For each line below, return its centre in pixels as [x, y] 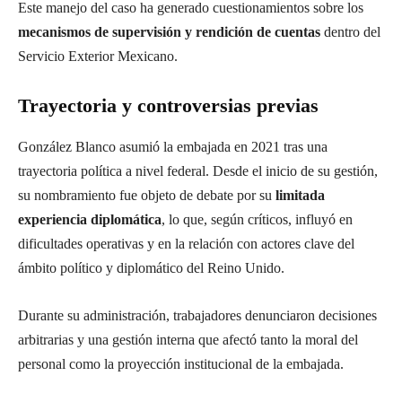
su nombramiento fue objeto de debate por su [147, 195]
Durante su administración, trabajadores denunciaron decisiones [197, 315]
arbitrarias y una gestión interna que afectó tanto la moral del [188, 339]
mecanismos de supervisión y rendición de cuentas [169, 31]
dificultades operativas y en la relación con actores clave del [186, 243]
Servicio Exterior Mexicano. [98, 56]
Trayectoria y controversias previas [168, 105]
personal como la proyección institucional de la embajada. [181, 363]
